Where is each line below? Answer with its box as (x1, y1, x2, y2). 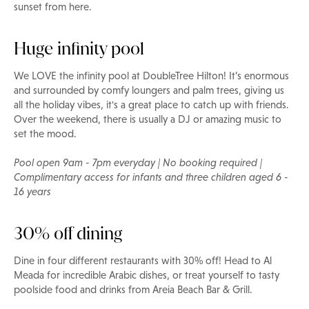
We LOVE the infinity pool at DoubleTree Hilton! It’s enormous (14, 70, 289, 83)
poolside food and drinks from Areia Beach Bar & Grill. (14, 283, 255, 297)
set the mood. (14, 128, 79, 141)
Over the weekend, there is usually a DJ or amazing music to (14, 113, 281, 126)
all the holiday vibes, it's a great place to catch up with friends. (14, 99, 289, 112)
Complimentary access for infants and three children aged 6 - (14, 171, 288, 184)
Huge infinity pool (14, 37, 148, 61)
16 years (14, 186, 51, 199)
